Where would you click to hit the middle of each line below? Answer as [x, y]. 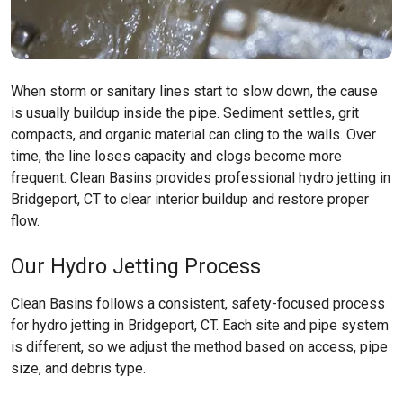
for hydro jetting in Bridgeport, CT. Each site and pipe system [200, 325]
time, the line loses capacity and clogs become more [176, 156]
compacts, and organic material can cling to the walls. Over [193, 134]
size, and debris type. [78, 368]
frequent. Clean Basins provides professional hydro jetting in [201, 178]
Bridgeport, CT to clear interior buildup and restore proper [190, 199]
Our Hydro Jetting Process [136, 266]
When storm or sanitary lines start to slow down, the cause [194, 91]
